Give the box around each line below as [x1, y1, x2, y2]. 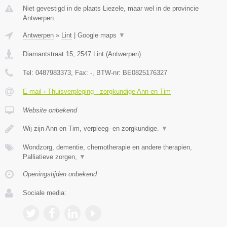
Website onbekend [23, 106, 77, 114]
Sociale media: [23, 188, 66, 197]
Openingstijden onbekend [23, 170, 97, 178]
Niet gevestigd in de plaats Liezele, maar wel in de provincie [23, 4, 199, 12]
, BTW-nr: [92, 68, 123, 77]
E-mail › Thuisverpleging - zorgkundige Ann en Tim [23, 87, 171, 95]
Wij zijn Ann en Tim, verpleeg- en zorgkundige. [23, 124, 161, 132]
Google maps [78, 31, 119, 39]
